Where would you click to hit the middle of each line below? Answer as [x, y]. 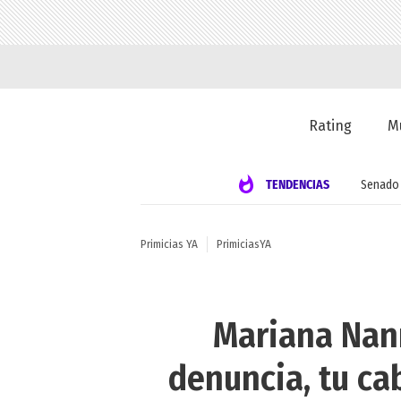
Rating [331, 126]
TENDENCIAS [298, 184]
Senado [380, 184]
